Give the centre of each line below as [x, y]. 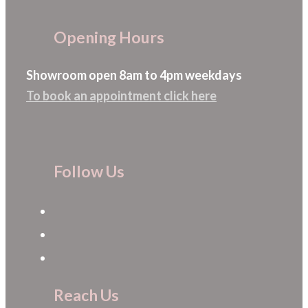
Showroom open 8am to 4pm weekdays [134, 75]
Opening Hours [109, 37]
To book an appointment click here [121, 95]
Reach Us [86, 295]
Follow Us [89, 172]
